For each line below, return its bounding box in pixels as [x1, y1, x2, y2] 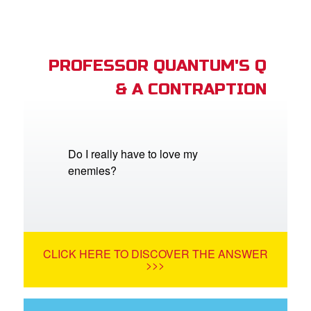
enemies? [68, 162, 117, 178]
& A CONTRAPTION [115, 79, 267, 99]
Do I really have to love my [68, 145, 199, 162]
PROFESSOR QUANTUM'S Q [48, 56, 267, 75]
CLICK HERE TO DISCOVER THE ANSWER [42, 245, 268, 262]
